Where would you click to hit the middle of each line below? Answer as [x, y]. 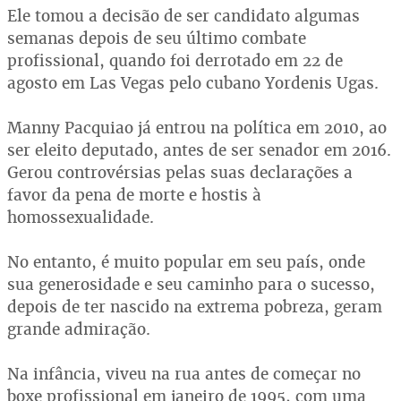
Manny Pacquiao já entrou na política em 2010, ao [197, 128]
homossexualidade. [81, 217]
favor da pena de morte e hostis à [134, 195]
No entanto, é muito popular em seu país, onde [186, 262]
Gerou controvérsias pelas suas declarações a [180, 172]
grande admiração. [79, 329]
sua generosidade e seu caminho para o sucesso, [191, 284]
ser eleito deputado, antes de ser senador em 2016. [199, 150]
